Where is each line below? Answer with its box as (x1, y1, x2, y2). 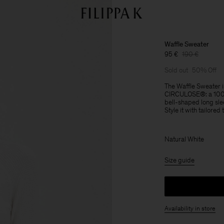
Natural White (164, 134, 204, 143)
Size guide (164, 155, 194, 164)
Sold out (164, 65, 188, 74)
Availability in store (164, 204, 215, 212)
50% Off (192, 65, 216, 74)
